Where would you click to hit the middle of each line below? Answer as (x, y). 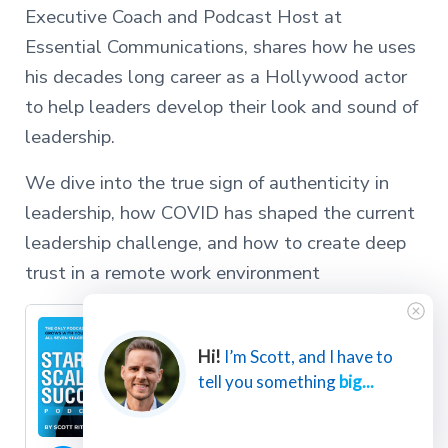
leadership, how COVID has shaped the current (219, 212)
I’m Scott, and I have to (307, 356)
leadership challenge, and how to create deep (215, 242)
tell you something (269, 381)
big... (357, 381)
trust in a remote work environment (172, 272)
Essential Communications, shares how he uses (220, 46)
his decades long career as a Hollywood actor (215, 76)
